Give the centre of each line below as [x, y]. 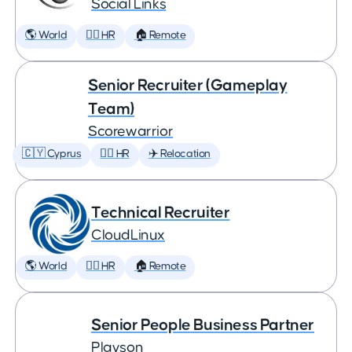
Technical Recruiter [161, 213]
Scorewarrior [130, 132]
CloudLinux [128, 235]
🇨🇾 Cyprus [51, 154]
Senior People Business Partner [203, 325]
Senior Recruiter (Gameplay [187, 85]
